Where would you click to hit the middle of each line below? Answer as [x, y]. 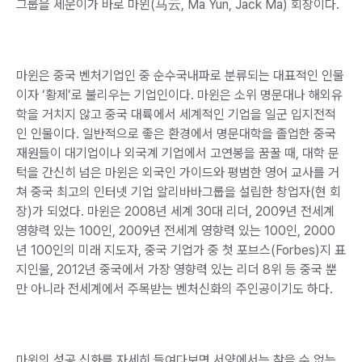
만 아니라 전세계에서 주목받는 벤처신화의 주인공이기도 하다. [176, 288]
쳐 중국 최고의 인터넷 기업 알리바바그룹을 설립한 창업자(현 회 [179, 192]
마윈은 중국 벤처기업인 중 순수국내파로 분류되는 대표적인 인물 [180, 75]
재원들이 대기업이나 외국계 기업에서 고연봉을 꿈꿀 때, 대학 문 [178, 153]
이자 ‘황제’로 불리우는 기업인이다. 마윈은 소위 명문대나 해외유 [179, 95]
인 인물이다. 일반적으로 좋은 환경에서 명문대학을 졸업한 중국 [176, 133]
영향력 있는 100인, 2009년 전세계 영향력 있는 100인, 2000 [176, 230]
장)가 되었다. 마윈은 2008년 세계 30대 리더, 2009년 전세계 [175, 211]
